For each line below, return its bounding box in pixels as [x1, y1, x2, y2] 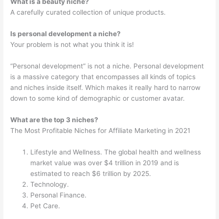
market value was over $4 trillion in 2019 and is [30, 158, 179, 167]
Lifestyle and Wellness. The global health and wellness [30, 148, 201, 156]
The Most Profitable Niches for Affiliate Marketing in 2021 [10, 126, 191, 134]
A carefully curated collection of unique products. [10, 8, 166, 17]
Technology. [30, 180, 69, 188]
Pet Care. [30, 201, 61, 210]
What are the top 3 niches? [10, 115, 99, 124]
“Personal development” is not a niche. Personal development [10, 62, 204, 70]
